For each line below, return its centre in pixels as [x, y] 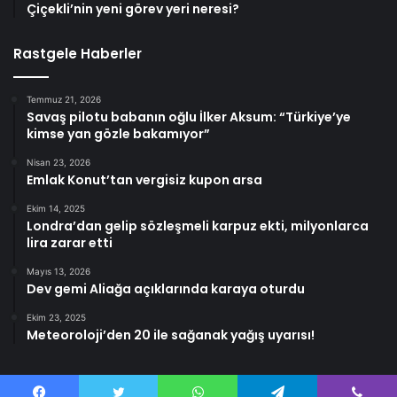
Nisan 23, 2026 [58, 163]
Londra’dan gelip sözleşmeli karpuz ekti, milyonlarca [198, 226]
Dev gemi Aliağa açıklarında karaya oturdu [166, 289]
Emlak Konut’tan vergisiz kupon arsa [144, 180]
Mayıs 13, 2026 [58, 272]
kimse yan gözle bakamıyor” [118, 134]
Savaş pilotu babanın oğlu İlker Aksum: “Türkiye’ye [189, 117]
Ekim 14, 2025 [56, 209]
